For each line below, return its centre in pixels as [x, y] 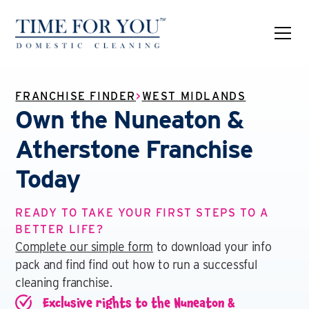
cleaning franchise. [64, 282]
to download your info [212, 247]
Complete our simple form [84, 247]
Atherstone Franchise [134, 149]
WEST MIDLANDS [194, 96]
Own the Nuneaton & [130, 119]
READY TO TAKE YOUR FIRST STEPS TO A [142, 213]
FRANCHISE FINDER [76, 96]
